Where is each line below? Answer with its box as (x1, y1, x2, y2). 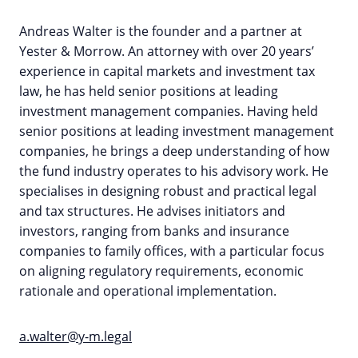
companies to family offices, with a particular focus (19, 241, 324, 260)
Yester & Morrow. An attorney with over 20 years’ (19, 42, 314, 60)
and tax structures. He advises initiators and (19, 201, 285, 220)
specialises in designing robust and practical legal (19, 181, 316, 200)
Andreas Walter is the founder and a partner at (19, 22, 302, 40)
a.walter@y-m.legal (19, 327, 132, 345)
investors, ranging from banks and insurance (19, 221, 289, 240)
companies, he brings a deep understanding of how (19, 141, 329, 160)
